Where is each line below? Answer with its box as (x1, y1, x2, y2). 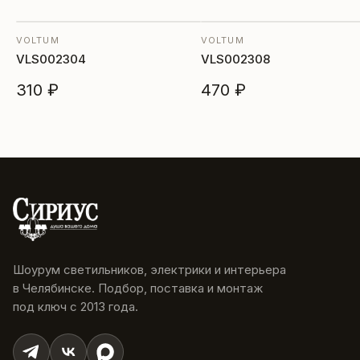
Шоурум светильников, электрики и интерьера (13, 262, 286, 277)
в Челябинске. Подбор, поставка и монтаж (13, 280, 263, 296)
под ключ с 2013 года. (13, 299, 138, 314)
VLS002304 (16, 51, 86, 67)
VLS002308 (201, 51, 270, 67)
